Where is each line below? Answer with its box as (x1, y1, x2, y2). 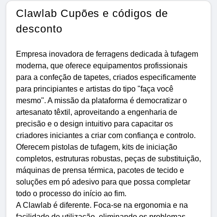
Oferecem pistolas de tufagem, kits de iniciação (16, 142, 177, 151)
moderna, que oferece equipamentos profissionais (16, 61, 187, 70)
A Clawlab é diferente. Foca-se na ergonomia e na (16, 201, 188, 209)
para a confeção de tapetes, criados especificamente (16, 73, 196, 81)
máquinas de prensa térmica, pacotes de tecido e (16, 166, 184, 174)
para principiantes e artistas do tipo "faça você (16, 84, 173, 93)
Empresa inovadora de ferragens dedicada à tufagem (16, 49, 198, 58)
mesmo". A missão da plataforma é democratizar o (16, 96, 187, 105)
